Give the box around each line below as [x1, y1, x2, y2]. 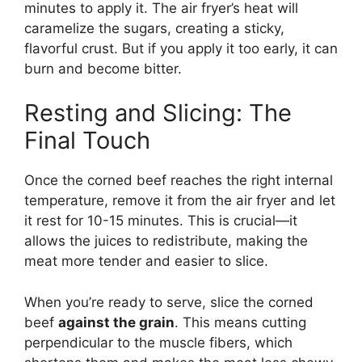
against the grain [58, 314, 175, 330]
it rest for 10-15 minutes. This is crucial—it [24, 213, 297, 229]
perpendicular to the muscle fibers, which [24, 334, 293, 351]
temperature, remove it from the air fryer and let [24, 192, 335, 209]
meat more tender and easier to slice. [24, 253, 268, 270]
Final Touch [24, 126, 150, 155]
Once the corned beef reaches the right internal [24, 172, 333, 189]
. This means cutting [175, 314, 306, 330]
